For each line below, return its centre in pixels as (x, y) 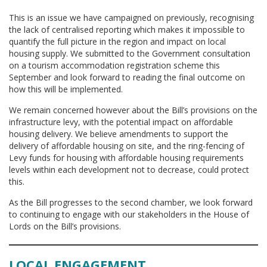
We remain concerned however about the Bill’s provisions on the (133, 110)
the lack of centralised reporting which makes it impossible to (127, 30)
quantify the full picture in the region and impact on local (117, 41)
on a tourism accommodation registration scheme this (114, 65)
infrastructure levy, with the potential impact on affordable (121, 122)
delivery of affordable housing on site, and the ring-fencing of (127, 146)
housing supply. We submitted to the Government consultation (130, 53)
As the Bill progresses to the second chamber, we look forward (131, 202)
